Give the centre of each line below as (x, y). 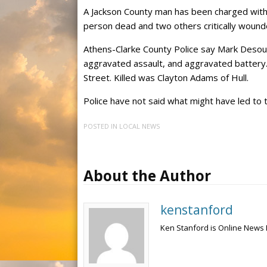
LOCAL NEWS (139, 126)
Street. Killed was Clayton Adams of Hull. (166, 77)
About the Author (147, 176)
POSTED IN (101, 126)
